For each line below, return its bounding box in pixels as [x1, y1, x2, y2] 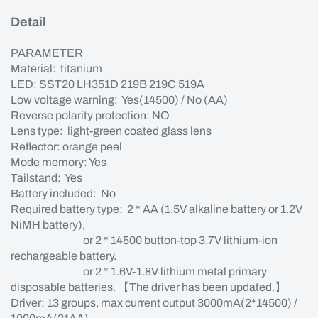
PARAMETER [11, 47, 83, 59]
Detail [11, 15, 46, 29]
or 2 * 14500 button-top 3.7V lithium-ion [11, 234, 278, 246]
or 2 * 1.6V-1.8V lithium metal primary [11, 265, 267, 278]
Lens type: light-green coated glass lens [11, 125, 212, 137]
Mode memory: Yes [11, 156, 106, 168]
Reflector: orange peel [11, 141, 122, 153]
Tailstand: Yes [11, 172, 82, 184]
